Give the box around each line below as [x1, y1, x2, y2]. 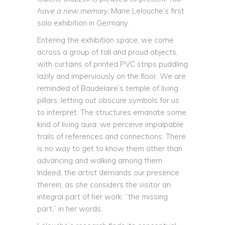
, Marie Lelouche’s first [107, 6, 184, 16]
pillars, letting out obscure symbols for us [37, 95, 179, 105]
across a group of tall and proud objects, [37, 47, 178, 57]
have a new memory [37, 6, 107, 16]
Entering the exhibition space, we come [37, 35, 174, 45]
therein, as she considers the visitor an [37, 180, 171, 189]
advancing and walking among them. [37, 156, 164, 165]
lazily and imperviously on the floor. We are [37, 71, 186, 81]
